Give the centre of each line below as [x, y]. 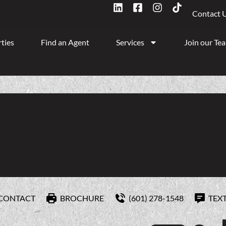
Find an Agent [65, 42]
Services [130, 42]
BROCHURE [82, 198]
